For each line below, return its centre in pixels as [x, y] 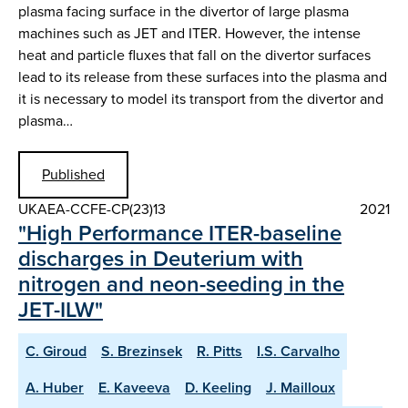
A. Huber [55, 387]
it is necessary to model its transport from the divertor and [201, 98]
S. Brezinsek [142, 351]
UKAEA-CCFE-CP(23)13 [92, 209]
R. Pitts [219, 351]
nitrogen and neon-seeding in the [181, 284]
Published [73, 174]
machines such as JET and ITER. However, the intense [189, 33]
